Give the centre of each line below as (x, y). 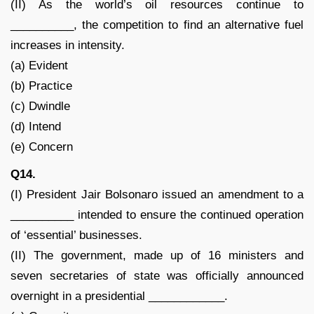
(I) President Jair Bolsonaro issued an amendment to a (157, 194)
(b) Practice (41, 86)
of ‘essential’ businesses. (76, 235)
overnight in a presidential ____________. (119, 296)
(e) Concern (42, 146)
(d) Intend (36, 126)
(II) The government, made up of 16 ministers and (157, 255)
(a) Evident (39, 65)
